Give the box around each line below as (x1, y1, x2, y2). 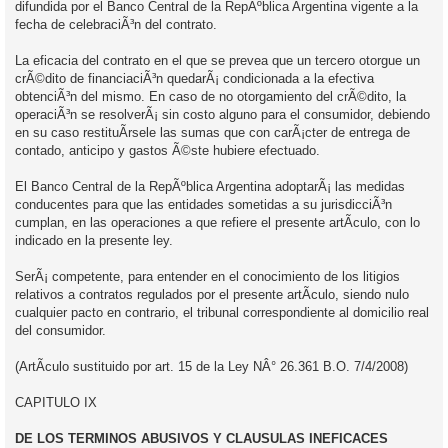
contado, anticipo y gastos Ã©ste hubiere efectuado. (15, 142, 320, 158)
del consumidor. (15, 322, 106, 338)
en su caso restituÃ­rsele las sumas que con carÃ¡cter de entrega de (15, 124, 410, 140)
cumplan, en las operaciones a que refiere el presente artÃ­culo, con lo (15, 214, 420, 230)
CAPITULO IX (15, 394, 97, 410)
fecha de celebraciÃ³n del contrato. (15, 16, 217, 32)
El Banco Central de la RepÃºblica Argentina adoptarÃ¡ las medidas (15, 178, 405, 194)
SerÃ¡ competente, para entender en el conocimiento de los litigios (15, 268, 400, 284)
